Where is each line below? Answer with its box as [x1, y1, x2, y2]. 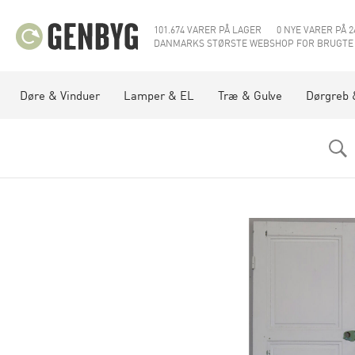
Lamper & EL [124, 86, 194, 104]
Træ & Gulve [218, 86, 282, 104]
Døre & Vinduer [20, 86, 100, 104]
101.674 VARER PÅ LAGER [154, 22, 261, 36]
